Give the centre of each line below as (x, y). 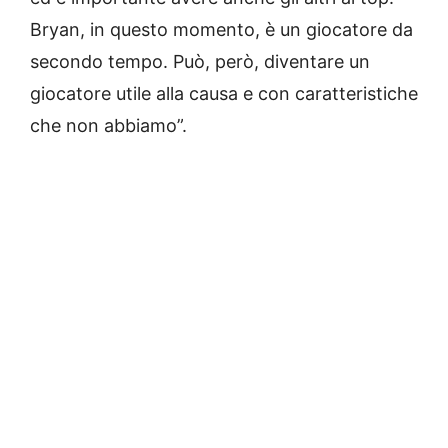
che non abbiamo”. (108, 126)
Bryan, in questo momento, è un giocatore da (221, 30)
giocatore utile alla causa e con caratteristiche (224, 94)
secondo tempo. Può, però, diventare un (200, 62)
